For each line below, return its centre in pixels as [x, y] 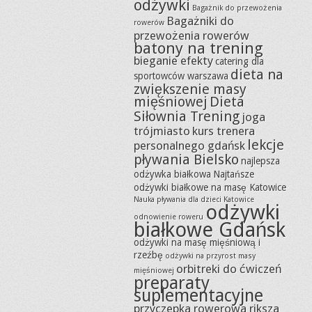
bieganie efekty [173, 61]
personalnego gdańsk [189, 146]
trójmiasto [162, 131]
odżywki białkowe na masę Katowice [210, 187]
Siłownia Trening [187, 116]
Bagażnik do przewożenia [237, 8]
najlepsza [260, 161]
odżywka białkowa [172, 174]
